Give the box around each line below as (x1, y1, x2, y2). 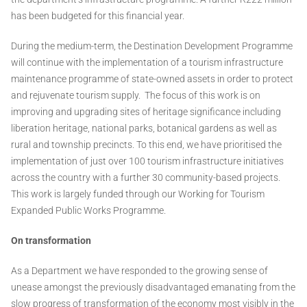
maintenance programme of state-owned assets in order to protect (11, 73, 293, 85)
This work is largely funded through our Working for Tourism (11, 188, 265, 200)
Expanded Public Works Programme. (11, 205, 166, 217)
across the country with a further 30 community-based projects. (11, 172, 280, 184)
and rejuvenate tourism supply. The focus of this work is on (11, 90, 260, 101)
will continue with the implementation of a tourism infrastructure (11, 57, 283, 69)
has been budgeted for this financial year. (11, 10, 184, 22)
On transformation (11, 235, 91, 247)
